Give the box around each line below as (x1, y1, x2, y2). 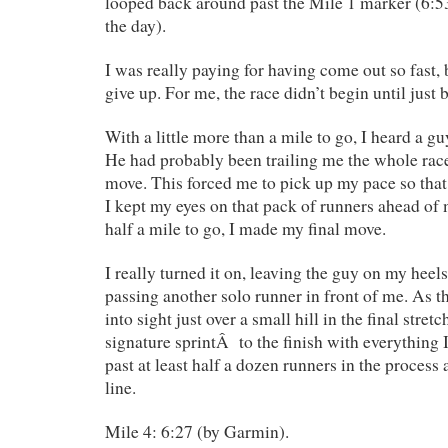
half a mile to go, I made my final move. (105, 216, 386, 240)
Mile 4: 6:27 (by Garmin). (105, 419, 289, 443)
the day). (105, 13, 166, 37)
